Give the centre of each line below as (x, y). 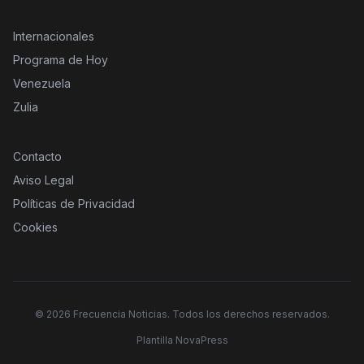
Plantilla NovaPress (182, 340)
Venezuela (42, 84)
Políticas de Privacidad (74, 204)
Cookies (35, 227)
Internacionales (54, 37)
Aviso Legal (43, 180)
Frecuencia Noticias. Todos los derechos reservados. (200, 314)
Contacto (37, 157)
